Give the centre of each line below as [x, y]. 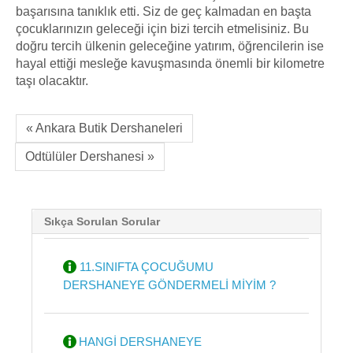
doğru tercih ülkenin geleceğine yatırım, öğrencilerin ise [170, 46]
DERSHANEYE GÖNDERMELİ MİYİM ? [169, 285]
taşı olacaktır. [52, 80]
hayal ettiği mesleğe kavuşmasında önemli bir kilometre [170, 63]
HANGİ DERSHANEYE [140, 341]
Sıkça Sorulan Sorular [102, 221]
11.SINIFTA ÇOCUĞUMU [145, 266]
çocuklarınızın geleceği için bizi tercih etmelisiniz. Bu [162, 28]
